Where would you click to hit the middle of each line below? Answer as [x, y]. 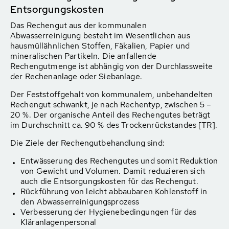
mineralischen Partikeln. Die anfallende [83, 56]
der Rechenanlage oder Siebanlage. [76, 76]
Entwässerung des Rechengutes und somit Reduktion [119, 161]
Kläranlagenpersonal [58, 222]
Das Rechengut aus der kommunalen [78, 25]
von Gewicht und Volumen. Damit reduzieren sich [113, 171]
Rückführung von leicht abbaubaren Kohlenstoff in [114, 191]
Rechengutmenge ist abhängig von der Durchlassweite [112, 66]
